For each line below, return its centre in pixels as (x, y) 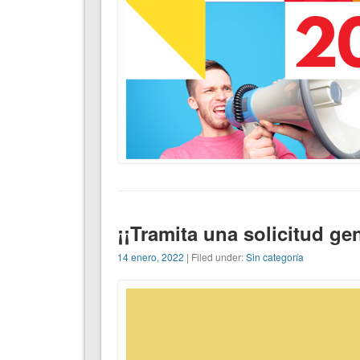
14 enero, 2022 (150, 257)
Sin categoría (274, 257)
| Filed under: (215, 257)
